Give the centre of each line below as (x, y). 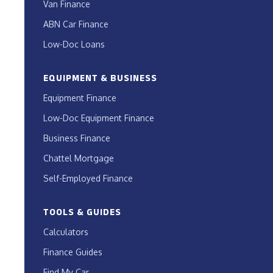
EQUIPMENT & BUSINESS (101, 78)
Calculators (66, 232)
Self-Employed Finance (88, 179)
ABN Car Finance (76, 24)
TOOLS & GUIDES (83, 212)
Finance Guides (73, 252)
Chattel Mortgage (79, 158)
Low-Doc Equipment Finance (99, 118)
